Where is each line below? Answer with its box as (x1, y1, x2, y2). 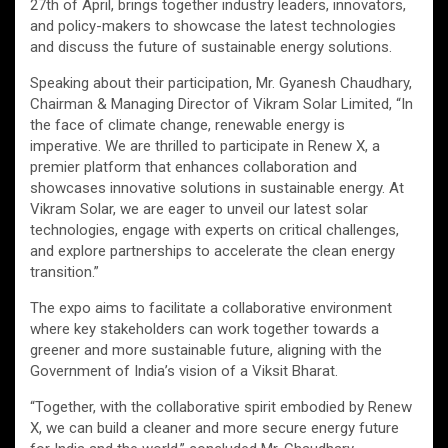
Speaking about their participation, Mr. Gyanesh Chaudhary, (30, 74, 412, 92)
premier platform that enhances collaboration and (30, 158, 357, 176)
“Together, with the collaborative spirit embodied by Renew (30, 398, 412, 416)
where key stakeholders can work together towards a (30, 320, 379, 338)
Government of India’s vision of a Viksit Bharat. (30, 362, 338, 380)
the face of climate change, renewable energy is (30, 116, 345, 134)
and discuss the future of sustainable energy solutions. (30, 38, 392, 56)
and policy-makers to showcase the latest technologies (30, 17, 396, 35)
